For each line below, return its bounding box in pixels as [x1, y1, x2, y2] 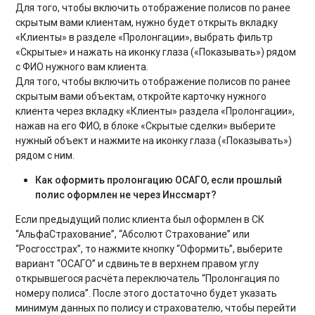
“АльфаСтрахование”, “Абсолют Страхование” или [15, 228, 250, 241]
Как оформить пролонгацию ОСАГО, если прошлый [35, 174, 283, 187]
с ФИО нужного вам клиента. [15, 60, 149, 74]
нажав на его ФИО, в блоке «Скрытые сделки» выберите [15, 120, 276, 133]
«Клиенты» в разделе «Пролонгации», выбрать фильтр [15, 31, 274, 44]
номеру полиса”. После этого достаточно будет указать [15, 287, 278, 300]
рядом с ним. [15, 149, 75, 162]
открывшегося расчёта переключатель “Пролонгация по [15, 272, 281, 285]
